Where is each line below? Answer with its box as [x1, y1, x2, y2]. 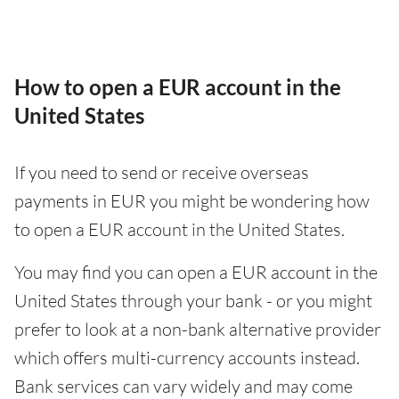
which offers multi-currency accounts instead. [14, 346, 360, 370]
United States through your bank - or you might [14, 289, 372, 313]
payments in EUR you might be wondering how [14, 190, 370, 213]
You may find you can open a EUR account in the [14, 261, 378, 284]
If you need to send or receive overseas [14, 161, 309, 184]
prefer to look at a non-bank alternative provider [14, 318, 381, 341]
